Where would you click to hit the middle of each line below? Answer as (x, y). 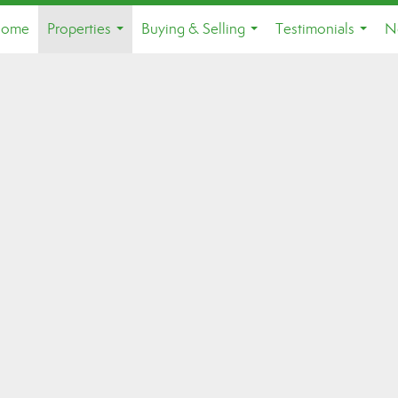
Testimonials (315, 29)
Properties (79, 29)
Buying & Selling (193, 29)
